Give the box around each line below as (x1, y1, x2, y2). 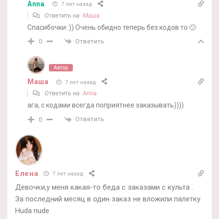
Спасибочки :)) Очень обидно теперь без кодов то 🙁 (27, 23, 196, 31)
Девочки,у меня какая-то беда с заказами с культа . (15, 182, 193, 192)
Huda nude (15, 206, 49, 215)
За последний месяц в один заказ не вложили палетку (15, 194, 200, 203)
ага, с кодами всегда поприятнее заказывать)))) (27, 101, 184, 109)
